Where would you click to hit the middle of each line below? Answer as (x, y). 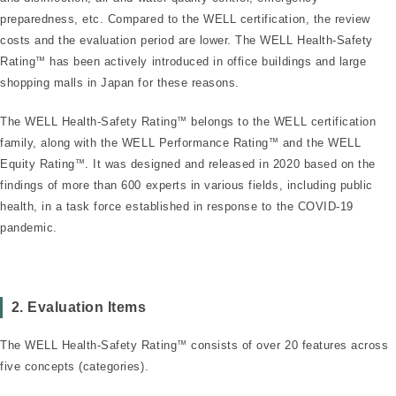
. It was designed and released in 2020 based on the (230, 164)
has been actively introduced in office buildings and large (206, 62)
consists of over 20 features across (288, 346)
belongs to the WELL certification (282, 121)
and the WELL (320, 142)
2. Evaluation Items (79, 307)
